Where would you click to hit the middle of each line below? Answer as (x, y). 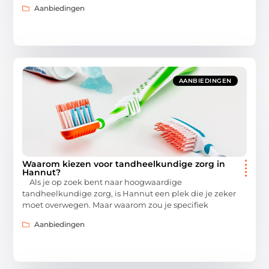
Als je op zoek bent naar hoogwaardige (102, 182)
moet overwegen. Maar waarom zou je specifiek (116, 204)
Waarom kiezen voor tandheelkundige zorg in (124, 164)
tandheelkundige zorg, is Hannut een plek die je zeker (129, 193)
